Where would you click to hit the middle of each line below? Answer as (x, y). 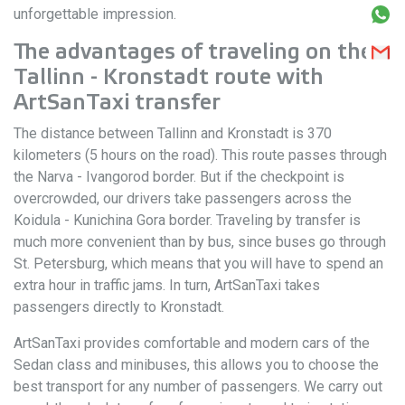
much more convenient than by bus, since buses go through (200, 242)
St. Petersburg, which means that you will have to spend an (198, 264)
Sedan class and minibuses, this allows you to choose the (196, 365)
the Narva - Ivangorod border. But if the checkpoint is (179, 177)
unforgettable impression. (95, 14)
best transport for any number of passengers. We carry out (198, 386)
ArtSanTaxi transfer (117, 103)
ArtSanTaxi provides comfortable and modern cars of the (192, 343)
